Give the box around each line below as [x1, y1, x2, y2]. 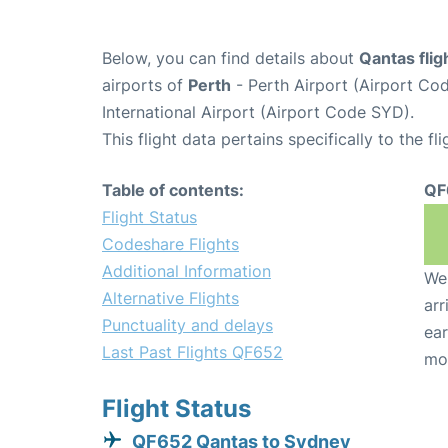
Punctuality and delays [102, 314, 273, 335]
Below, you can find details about [102, 47, 359, 68]
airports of [102, 74, 188, 95]
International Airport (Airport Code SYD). [102, 101, 414, 122]
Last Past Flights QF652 [102, 341, 283, 362]
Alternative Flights [102, 287, 239, 308]
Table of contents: [102, 179, 244, 200]
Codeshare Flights [102, 233, 239, 254]
